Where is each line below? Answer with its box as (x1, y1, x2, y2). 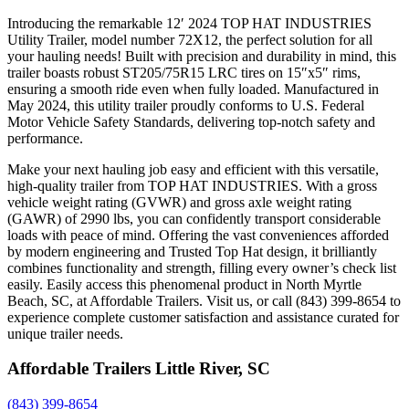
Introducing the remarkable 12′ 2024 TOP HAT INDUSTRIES (7, 15, 372, 31)
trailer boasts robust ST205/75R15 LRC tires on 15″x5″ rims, (7, 64, 361, 80)
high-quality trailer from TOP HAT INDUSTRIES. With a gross (7, 177, 377, 194)
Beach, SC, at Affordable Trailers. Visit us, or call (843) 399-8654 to (7, 292, 401, 309)
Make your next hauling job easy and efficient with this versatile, (7, 161, 379, 177)
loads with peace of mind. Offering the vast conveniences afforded (7, 226, 389, 243)
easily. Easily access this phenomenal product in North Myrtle (7, 276, 362, 292)
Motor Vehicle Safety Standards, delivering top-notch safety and (7, 113, 375, 130)
